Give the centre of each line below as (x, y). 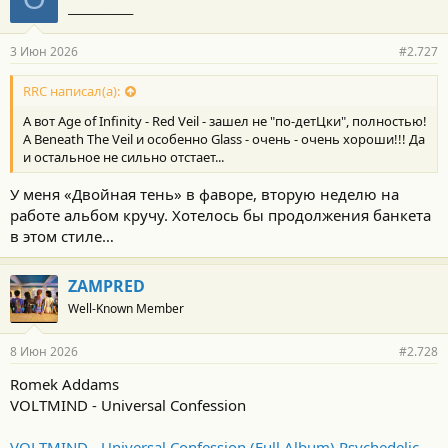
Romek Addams (64, 384)
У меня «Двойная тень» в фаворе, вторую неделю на (204, 194)
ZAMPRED (106, 286)
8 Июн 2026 (44, 351)
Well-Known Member (126, 308)
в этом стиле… (62, 236)
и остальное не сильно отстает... (123, 156)
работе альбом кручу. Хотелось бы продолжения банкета (220, 215)
